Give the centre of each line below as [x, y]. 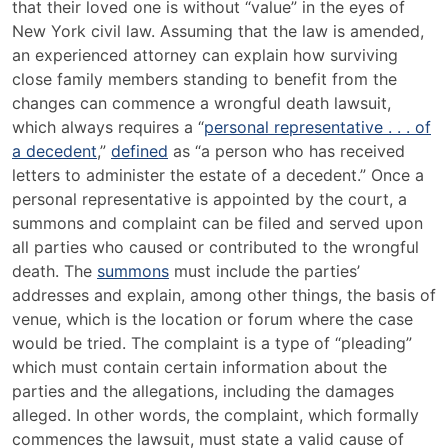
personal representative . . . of [317, 127]
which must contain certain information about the [199, 367]
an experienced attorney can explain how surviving [205, 55]
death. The [54, 271]
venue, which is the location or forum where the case [212, 319]
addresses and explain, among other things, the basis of [224, 295]
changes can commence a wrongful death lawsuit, [201, 103]
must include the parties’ [264, 271]
